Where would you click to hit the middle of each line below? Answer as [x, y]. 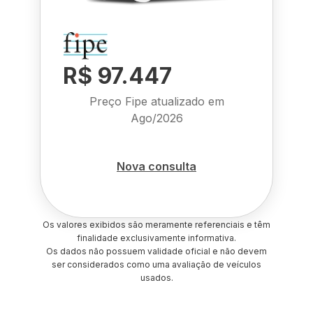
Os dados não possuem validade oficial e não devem [156, 251]
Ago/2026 [156, 118]
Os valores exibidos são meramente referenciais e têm [156, 225]
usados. [156, 278]
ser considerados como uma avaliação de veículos [156, 264]
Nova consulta [156, 166]
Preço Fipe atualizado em [156, 101]
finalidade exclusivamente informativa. [156, 238]
